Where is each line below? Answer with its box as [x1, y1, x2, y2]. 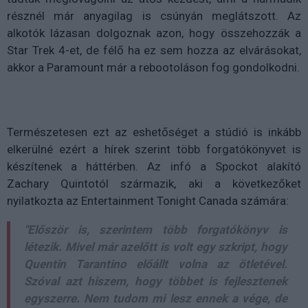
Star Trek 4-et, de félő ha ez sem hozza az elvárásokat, [7, 43, 301, 57]
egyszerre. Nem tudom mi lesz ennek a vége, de [24, 291, 287, 305]
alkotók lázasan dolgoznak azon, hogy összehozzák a [7, 25, 301, 40]
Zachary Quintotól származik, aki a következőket [7, 176, 301, 190]
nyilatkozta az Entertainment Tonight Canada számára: [7, 193, 289, 208]
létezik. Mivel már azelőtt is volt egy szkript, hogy [24, 239, 287, 254]
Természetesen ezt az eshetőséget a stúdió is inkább [7, 124, 301, 139]
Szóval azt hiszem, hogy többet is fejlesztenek [24, 274, 287, 288]
